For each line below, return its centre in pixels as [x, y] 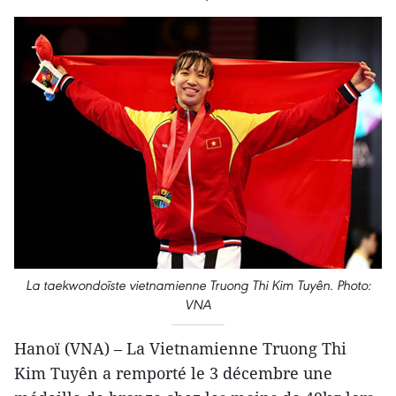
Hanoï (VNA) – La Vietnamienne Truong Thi [180, 348]
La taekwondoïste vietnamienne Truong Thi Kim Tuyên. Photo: [198, 285]
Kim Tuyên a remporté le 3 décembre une [173, 373]
